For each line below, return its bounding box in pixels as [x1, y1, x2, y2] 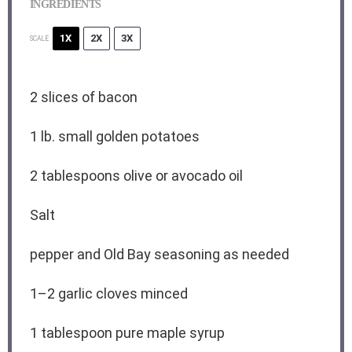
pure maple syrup [112, 324, 225, 342]
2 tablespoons [29, 167, 120, 185]
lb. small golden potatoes [37, 128, 200, 145]
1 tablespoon [29, 324, 112, 342]
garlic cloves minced [54, 285, 188, 302]
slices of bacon [37, 89, 137, 106]
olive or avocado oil [119, 167, 243, 185]
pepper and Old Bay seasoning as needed [29, 246, 289, 263]
